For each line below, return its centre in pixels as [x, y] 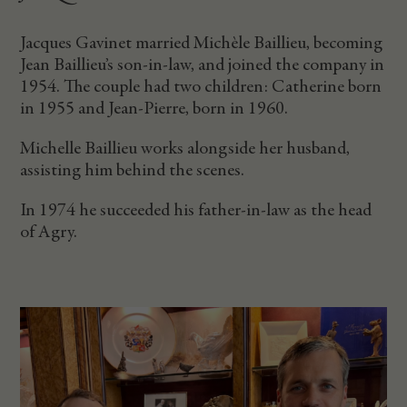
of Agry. [49, 232]
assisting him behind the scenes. [133, 170]
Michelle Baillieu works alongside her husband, [185, 149]
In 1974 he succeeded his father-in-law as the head [196, 210]
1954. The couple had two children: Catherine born [201, 87]
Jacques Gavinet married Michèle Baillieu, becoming [202, 43]
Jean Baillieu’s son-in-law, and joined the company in [203, 65]
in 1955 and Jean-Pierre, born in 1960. [154, 109]
